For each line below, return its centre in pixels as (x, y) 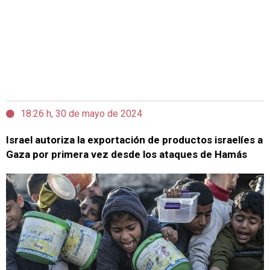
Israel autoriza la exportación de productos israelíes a (134, 140)
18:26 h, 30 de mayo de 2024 (81, 114)
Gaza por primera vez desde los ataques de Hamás (127, 154)
